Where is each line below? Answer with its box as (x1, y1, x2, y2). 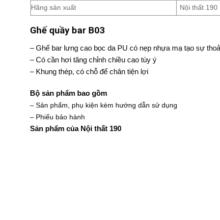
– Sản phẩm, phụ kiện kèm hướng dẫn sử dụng (29, 101, 177, 109)
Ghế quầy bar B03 (29, 25, 105, 36)
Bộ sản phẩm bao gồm (29, 88, 107, 97)
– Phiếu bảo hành (29, 112, 85, 121)
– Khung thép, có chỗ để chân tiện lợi (29, 67, 148, 76)
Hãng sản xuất (30, 4, 76, 12)
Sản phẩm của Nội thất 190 (29, 124, 121, 133)
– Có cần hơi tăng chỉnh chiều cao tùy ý (29, 55, 157, 64)
